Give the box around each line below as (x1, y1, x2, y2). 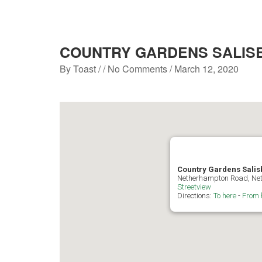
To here (213, 191, 236, 200)
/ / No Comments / (96, 62, 174, 75)
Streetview (177, 182, 211, 191)
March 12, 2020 (174, 62, 239, 75)
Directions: (177, 191, 213, 200)
